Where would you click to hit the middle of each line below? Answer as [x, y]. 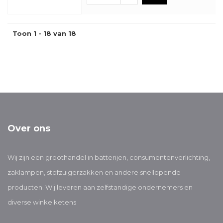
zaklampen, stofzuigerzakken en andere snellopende [94, 172]
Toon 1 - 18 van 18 [44, 33]
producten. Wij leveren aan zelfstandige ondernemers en [100, 187]
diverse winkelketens [42, 202]
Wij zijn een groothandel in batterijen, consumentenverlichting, [109, 157]
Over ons [29, 128]
